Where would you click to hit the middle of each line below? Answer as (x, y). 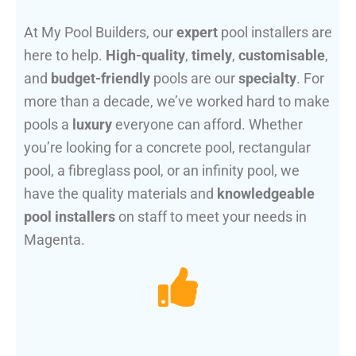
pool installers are (275, 33)
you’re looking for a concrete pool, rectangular (167, 148)
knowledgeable (266, 194)
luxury (92, 125)
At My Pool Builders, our (100, 33)
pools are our (194, 79)
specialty (267, 79)
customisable (282, 56)
